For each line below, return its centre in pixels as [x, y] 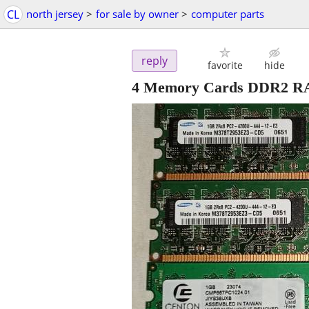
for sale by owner [137, 14]
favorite [225, 66]
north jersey [55, 14]
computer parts [228, 14]
